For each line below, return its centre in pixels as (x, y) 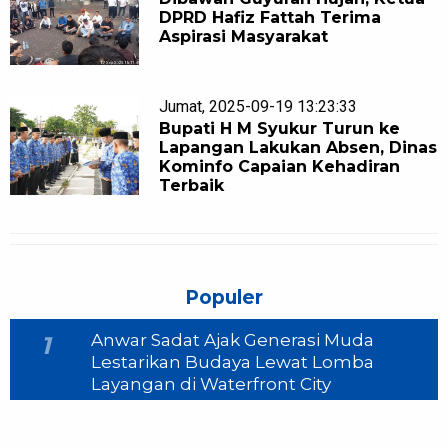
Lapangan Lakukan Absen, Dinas (298, 148)
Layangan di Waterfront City (211, 384)
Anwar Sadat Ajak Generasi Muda (233, 340)
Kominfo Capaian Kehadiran (280, 167)
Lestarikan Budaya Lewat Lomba (233, 362)
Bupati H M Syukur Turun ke (280, 129)
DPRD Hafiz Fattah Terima (270, 18)
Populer (224, 298)
